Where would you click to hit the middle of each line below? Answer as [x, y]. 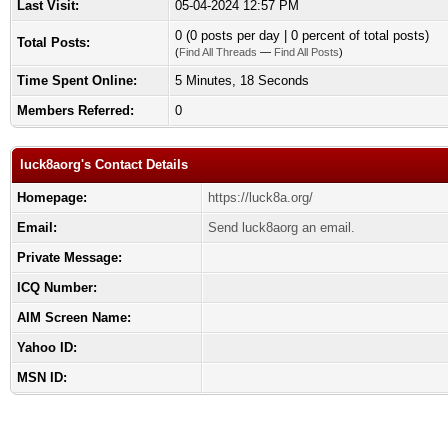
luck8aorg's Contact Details [104, 164]
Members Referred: [75, 110]
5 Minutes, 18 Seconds [242, 80]
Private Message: [69, 257]
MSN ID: [42, 377]
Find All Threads [218, 52]
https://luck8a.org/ [260, 197]
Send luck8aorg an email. [281, 227]
